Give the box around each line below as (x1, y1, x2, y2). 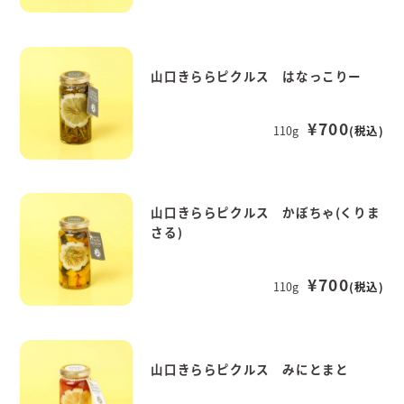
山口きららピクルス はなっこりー (151, 66, 363, 85)
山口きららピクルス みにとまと (151, 359, 349, 378)
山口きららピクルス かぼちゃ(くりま (151, 203, 381, 221)
